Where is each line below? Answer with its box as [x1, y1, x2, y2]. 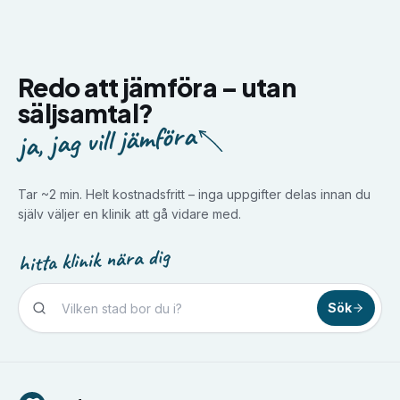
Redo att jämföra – [18, 71, 238, 103]
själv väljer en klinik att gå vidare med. [18, 206, 241, 221]
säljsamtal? [18, 97, 154, 129]
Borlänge [93, 335, 154, 353]
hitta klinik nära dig [17, 242, 171, 278]
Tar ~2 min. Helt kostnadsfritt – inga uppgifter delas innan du [18, 187, 371, 202]
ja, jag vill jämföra [16, 116, 197, 165]
